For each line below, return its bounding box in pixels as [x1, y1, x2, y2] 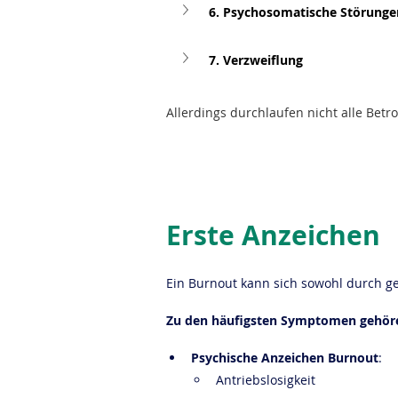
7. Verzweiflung [209, 51, 303, 68]
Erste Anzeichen [166, 217, 380, 253]
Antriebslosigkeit [216, 371, 315, 388]
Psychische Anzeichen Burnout [191, 349, 378, 366]
